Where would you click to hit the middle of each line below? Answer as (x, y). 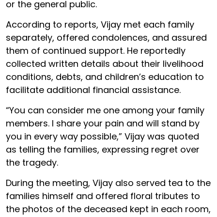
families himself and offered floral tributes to (103, 196)
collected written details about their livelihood (105, 63)
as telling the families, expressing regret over (103, 149)
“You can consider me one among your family (105, 110)
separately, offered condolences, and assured (106, 37)
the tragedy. (32, 162)
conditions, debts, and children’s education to (105, 77)
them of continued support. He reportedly (96, 50)
